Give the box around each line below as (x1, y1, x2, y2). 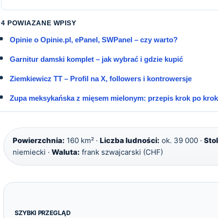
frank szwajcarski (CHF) (80, 147, 163, 157)
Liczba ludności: (100, 135, 160, 145)
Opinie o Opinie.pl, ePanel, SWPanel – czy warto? (10, 35, 178, 44)
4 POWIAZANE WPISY (1, 18, 76, 27)
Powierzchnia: (13, 135, 65, 145)
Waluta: (52, 147, 80, 157)
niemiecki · (13, 147, 52, 157)
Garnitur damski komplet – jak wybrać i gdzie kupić (10, 54, 183, 63)
